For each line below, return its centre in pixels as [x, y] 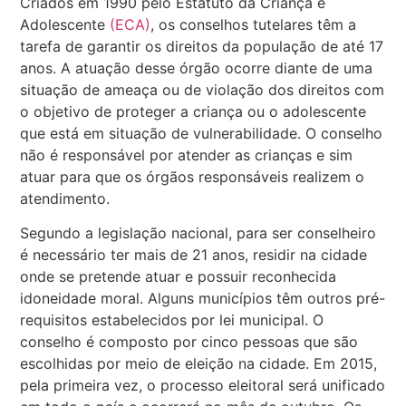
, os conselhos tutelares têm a [254, 24]
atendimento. [65, 198]
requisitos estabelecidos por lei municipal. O [172, 320]
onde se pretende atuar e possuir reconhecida [179, 277]
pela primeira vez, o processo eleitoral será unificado [203, 386]
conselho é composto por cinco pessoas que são [189, 342]
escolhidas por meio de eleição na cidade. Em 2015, [199, 364]
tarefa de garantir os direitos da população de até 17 [202, 46]
